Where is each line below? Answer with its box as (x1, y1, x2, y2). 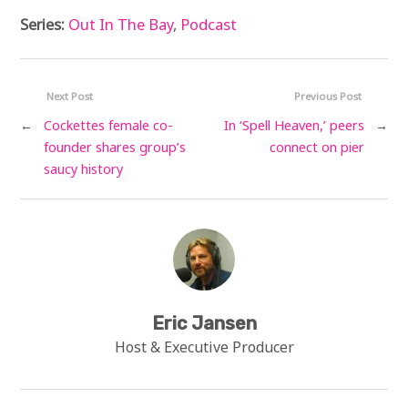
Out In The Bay (68, 14, 174, 36)
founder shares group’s (44, 138, 187, 157)
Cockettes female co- (44, 117, 174, 135)
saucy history (44, 160, 124, 178)
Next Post (46, 89, 94, 104)
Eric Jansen (151, 312, 257, 335)
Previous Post (293, 89, 362, 104)
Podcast (180, 14, 238, 36)
